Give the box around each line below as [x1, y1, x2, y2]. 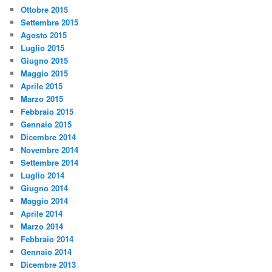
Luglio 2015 [21, 41, 65, 53]
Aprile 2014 [21, 207, 63, 219]
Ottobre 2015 [21, 3, 69, 15]
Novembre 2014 [21, 143, 79, 155]
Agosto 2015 [21, 29, 67, 41]
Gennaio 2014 [21, 245, 72, 257]
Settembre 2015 [21, 16, 79, 28]
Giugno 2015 [21, 54, 69, 66]
